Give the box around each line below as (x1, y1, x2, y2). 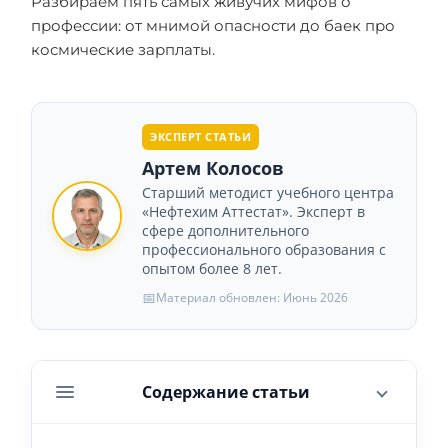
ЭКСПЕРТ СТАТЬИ (150, 129, 251, 144)
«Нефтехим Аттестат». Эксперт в (142, 202, 365, 221)
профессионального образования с (142, 240, 386, 259)
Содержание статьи (142, 381, 310, 403)
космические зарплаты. (31, 40, 215, 59)
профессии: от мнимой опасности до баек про (31, 16, 395, 35)
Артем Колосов (142, 156, 284, 180)
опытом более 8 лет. (142, 259, 282, 278)
